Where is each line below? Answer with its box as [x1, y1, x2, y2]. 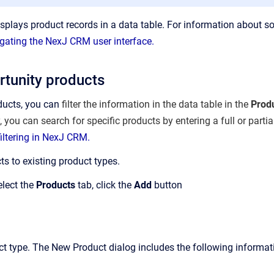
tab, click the [75, 179, 134, 191]
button [152, 179, 182, 191]
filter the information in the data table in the [62, 98, 251, 110]
